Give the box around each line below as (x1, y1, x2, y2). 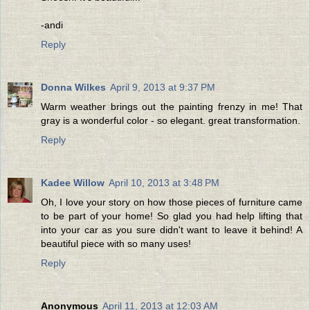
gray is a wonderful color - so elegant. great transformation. (41, 115, 300, 127)
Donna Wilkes (41, 82, 106, 93)
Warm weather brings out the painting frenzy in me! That (41, 101, 302, 113)
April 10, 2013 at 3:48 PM (109, 177, 219, 189)
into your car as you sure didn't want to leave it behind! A (41, 224, 302, 236)
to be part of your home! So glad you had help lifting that (41, 210, 302, 222)
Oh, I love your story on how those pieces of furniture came (41, 197, 302, 208)
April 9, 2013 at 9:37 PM (110, 82, 215, 93)
